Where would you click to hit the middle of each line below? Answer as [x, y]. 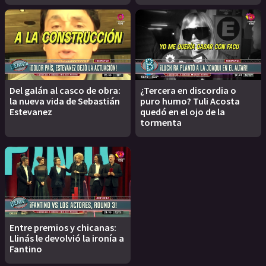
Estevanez [31, 112]
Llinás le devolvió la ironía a [67, 238]
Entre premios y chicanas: [63, 228]
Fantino [26, 249]
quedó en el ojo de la [183, 112]
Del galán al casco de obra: [65, 91]
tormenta [161, 123]
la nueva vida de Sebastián [65, 101]
